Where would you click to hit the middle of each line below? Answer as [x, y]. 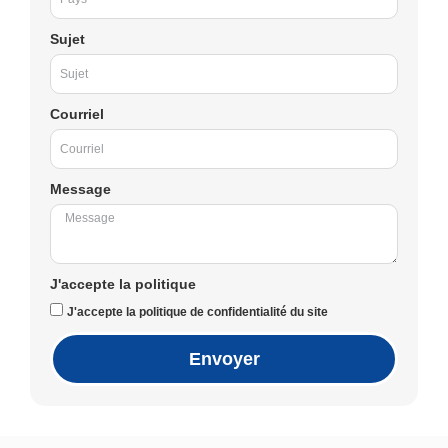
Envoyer [224, 358]
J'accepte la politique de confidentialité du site [197, 311]
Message [80, 188]
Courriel [77, 113]
